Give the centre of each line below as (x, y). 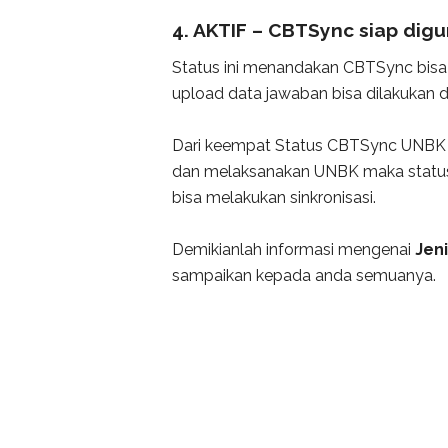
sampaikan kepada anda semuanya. (304, 275)
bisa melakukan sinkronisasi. (274, 197)
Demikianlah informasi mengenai (293, 249)
